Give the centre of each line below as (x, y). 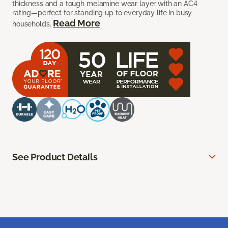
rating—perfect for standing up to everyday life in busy (102, 12)
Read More (77, 23)
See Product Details (55, 157)
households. (33, 24)
